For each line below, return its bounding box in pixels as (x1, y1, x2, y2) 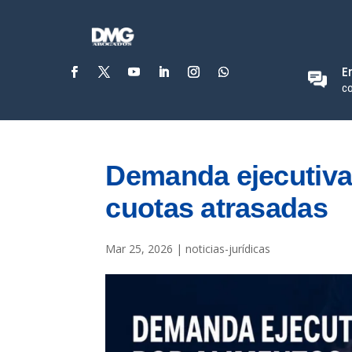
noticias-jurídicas (185, 241, 271, 256)
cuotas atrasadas (105, 192, 328, 224)
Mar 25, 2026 (105, 241, 174, 256)
